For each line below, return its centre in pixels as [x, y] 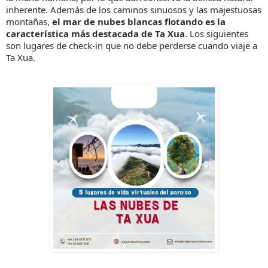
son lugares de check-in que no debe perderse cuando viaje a [132, 45]
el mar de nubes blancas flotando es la [139, 21]
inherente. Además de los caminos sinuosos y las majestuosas [134, 9]
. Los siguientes [217, 33]
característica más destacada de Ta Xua [95, 33]
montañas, [28, 21]
